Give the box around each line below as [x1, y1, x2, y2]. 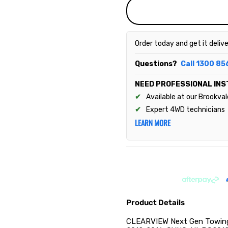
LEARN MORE [135, 117, 170, 129]
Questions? [135, 60, 177, 69]
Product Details [126, 198, 185, 208]
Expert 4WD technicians [146, 105, 225, 115]
